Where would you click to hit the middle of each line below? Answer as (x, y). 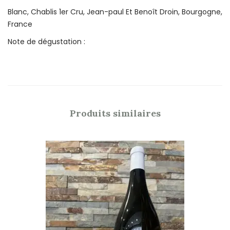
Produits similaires (115, 113)
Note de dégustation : (46, 42)
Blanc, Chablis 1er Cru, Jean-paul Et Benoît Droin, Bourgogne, (115, 12)
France (20, 24)
